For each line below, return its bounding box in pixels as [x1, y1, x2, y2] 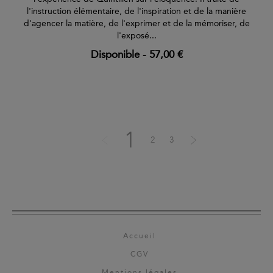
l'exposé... [116, 30, 157, 41]
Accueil [123, 232, 156, 241]
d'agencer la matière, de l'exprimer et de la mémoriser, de [23, 18, 250, 29]
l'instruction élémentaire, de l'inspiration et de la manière [27, 6, 246, 17]
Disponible [90, 48, 140, 61]
